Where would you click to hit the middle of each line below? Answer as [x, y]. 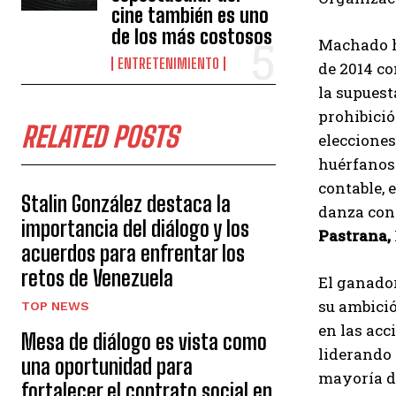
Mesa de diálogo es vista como [144, 342]
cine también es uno [190, 15]
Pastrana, [354, 236]
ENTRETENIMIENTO [169, 63]
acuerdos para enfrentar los [133, 253]
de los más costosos [192, 37]
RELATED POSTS [99, 137]
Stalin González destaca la [126, 204]
